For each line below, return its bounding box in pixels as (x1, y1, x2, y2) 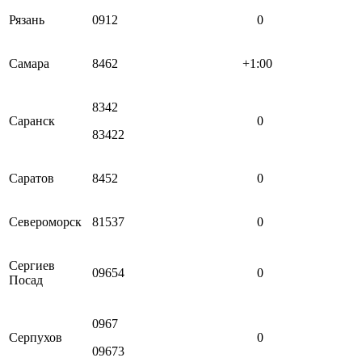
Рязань (9, 12, 44, 27)
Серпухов (9, 330, 62, 344)
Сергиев (9, 258, 55, 272)
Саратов (9, 170, 54, 185)
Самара (9, 56, 49, 70)
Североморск (9, 214, 82, 229)
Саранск (9, 113, 55, 128)
